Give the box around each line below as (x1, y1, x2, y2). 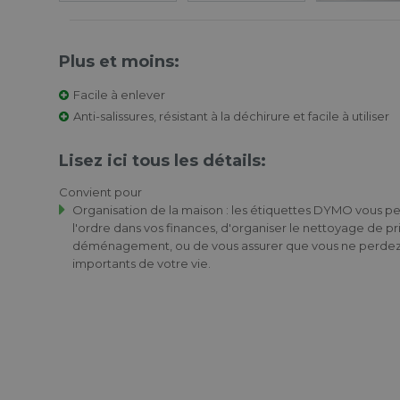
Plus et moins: (59, 52, 179, 71)
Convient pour (59, 185, 142, 199)
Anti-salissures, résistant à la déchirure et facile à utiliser (73, 109, 389, 123)
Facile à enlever (73, 87, 165, 102)
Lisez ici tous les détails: (59, 151, 266, 171)
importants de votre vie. (72, 256, 211, 271)
